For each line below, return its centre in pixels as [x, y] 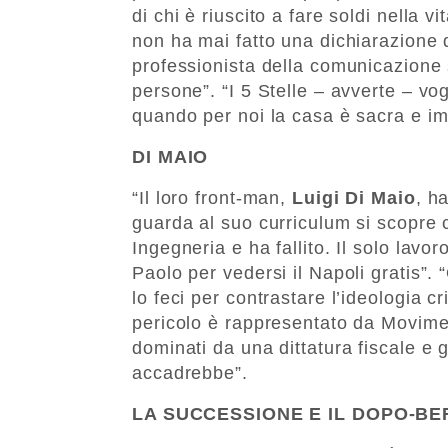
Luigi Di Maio [354, 197]
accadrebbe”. [190, 372]
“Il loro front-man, [212, 197]
